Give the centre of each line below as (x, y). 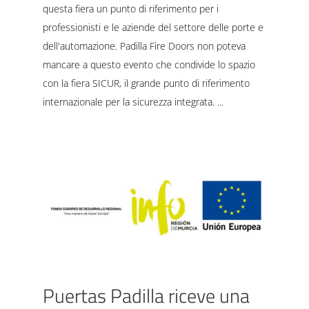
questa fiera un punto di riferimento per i (130, 8)
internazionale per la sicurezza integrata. (130, 101)
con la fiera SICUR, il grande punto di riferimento (146, 83)
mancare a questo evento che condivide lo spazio (149, 64)
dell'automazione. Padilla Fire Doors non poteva (144, 46)
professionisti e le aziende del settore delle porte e (153, 27)
